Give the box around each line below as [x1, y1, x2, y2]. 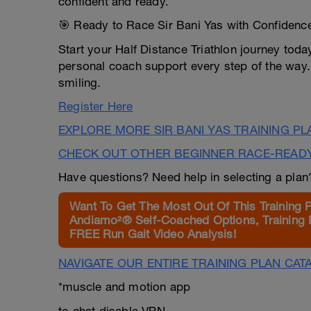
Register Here [58, 99, 133, 113]
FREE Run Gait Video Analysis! [69, 227, 236, 241]
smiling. [58, 76, 101, 90]
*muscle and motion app [58, 280, 191, 294]
